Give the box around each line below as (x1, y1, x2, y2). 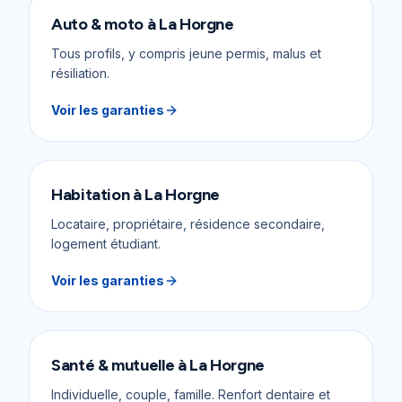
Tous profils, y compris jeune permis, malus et (51, 46, 321, 61)
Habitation (51, 185, 130, 205)
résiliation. (51, 66, 109, 81)
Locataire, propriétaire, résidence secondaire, (51, 216, 325, 232)
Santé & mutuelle (51, 355, 175, 375)
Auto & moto (51, 14, 144, 34)
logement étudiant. (51, 236, 161, 251)
